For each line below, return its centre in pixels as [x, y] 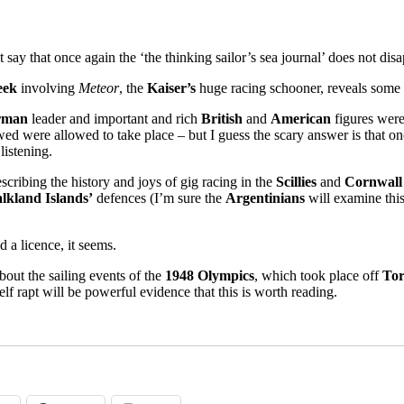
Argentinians [265, 197]
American [301, 118]
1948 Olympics [210, 275]
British [222, 118]
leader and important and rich [115, 118]
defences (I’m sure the [159, 197]
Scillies [296, 181]
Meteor [99, 87]
